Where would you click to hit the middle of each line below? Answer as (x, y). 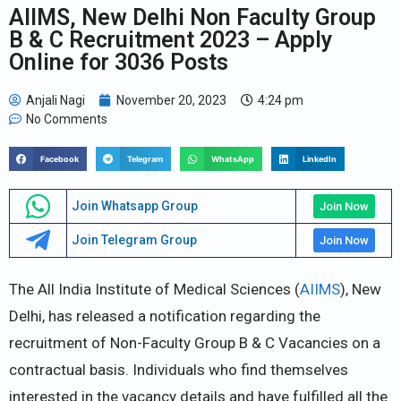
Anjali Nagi (55, 100)
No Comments (67, 119)
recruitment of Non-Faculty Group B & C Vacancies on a (195, 342)
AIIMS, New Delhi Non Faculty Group (192, 17)
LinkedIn (320, 158)
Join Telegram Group (134, 240)
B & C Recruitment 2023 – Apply (171, 39)
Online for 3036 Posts (119, 62)
